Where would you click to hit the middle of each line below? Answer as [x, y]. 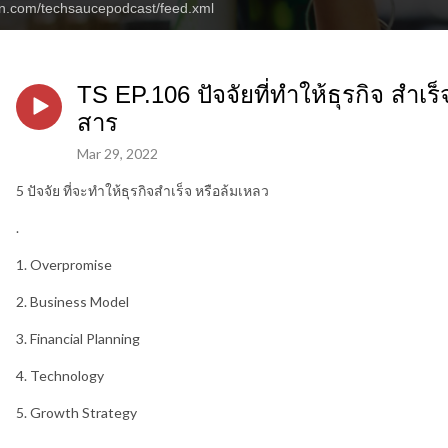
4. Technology [60, 375]
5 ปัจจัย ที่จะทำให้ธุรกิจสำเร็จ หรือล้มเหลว [142, 190]
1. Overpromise [64, 264]
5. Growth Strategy [76, 412]
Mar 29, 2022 [117, 153]
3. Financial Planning [78, 338]
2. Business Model [72, 301]
